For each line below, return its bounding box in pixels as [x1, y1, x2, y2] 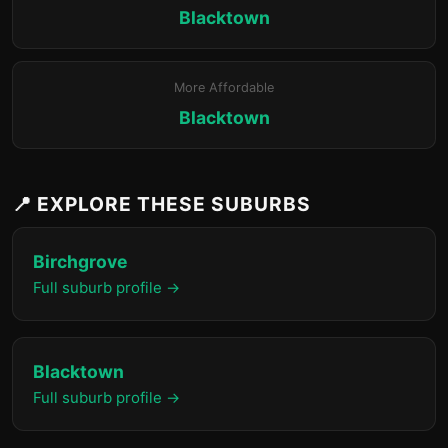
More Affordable [174, 80, 274, 95]
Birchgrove [33, 251, 127, 272]
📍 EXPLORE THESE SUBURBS [12, 192, 311, 216]
